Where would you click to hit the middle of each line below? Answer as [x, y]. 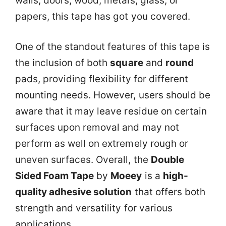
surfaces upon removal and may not [97, 127]
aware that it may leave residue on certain [111, 111]
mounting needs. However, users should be [113, 95]
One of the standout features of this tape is [112, 47]
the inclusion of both [63, 63]
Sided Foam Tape [55, 176]
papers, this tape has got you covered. [103, 16]
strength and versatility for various [94, 208]
